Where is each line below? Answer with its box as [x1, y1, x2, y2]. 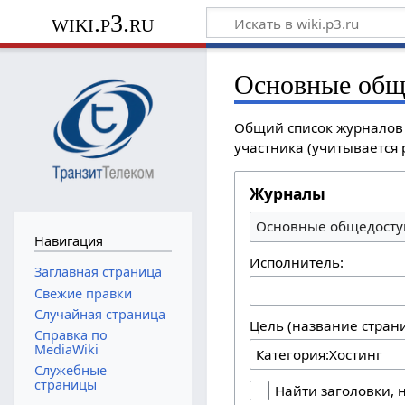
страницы [33, 376, 97, 394]
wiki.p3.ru [52, 8, 155, 37]
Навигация [33, 231, 103, 250]
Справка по [33, 326, 108, 344]
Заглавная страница [33, 263, 162, 281]
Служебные [33, 362, 107, 380]
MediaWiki [33, 341, 99, 359]
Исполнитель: [250, 252, 344, 271]
